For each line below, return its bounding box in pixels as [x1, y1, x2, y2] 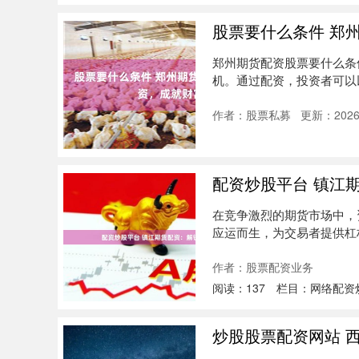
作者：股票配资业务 [212, 259, 313, 275]
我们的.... [212, 89, 261, 106]
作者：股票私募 [212, 107, 291, 123]
